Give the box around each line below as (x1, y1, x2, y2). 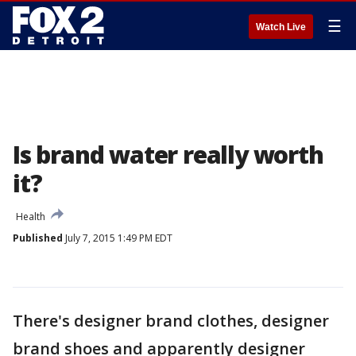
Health (16, 210, 45, 223)
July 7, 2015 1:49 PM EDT (63, 231, 172, 245)
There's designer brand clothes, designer (13, 310, 329, 331)
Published (13, 231, 63, 245)
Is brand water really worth (13, 138, 323, 171)
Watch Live (256, 21, 306, 33)
